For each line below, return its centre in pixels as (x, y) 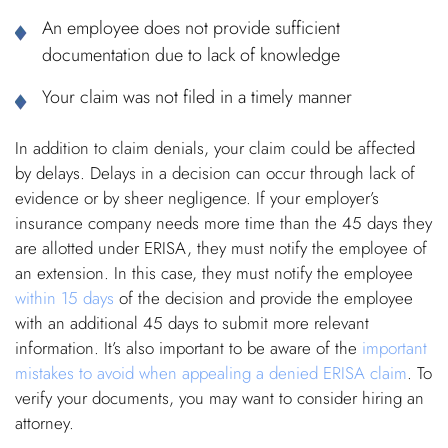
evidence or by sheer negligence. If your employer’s (197, 198)
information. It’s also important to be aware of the (188, 348)
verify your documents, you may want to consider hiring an (219, 398)
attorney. (44, 423)
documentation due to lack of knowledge (191, 55)
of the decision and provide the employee (263, 298)
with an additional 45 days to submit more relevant (192, 323)
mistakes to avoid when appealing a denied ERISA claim (211, 373)
